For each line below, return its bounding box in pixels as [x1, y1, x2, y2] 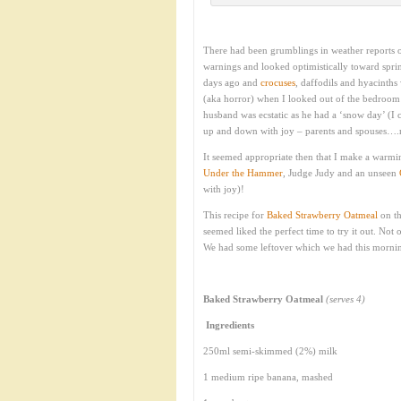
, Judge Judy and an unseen [283, 167, 399, 178]
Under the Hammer [203, 167, 283, 178]
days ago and [203, 77, 260, 88]
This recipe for [203, 209, 267, 220]
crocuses [260, 77, 295, 88]
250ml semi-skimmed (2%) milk [203, 346, 337, 356]
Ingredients [203, 320, 254, 330]
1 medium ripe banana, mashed [203, 371, 333, 382]
